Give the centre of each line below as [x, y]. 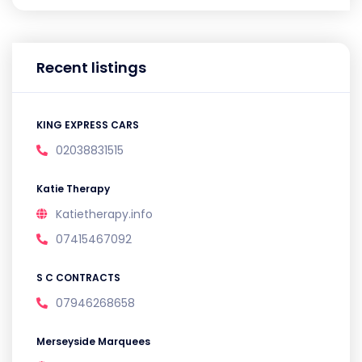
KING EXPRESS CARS [88, 124]
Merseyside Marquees [93, 341]
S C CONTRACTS [78, 277]
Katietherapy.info [104, 214]
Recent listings [91, 67]
